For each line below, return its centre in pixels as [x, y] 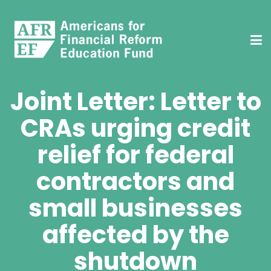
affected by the [135, 234]
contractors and [135, 181]
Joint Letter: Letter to [135, 101]
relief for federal [135, 155]
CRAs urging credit [135, 128]
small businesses [135, 208]
